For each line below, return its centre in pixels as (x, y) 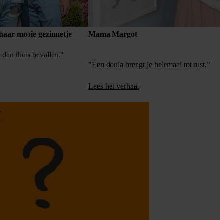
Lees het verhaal (113, 86)
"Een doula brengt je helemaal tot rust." (149, 65)
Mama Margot (112, 34)
